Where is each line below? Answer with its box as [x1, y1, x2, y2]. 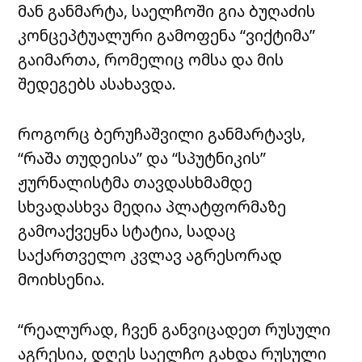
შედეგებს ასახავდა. [18, 73, 177, 95]
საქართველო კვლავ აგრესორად [18, 244, 283, 267]
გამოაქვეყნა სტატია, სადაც [18, 220, 237, 242]
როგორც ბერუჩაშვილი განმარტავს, [18, 123, 306, 145]
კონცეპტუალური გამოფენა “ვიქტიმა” [18, 24, 316, 47]
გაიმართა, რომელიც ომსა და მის [18, 48, 284, 71]
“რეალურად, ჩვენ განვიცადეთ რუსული [18, 318, 331, 341]
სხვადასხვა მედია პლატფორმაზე [18, 196, 287, 218]
